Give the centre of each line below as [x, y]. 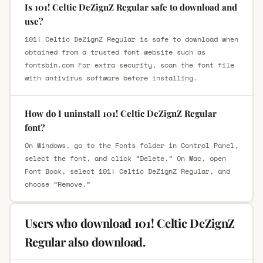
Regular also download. [85, 242]
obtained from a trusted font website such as [115, 52]
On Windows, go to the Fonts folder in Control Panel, [131, 146]
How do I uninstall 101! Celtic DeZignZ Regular [120, 114]
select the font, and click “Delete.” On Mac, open [125, 159]
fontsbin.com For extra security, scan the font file [129, 65]
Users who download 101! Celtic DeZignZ [130, 223]
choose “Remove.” [57, 184]
